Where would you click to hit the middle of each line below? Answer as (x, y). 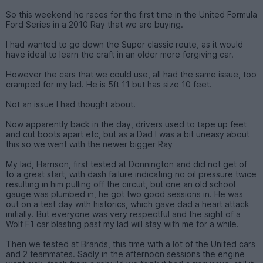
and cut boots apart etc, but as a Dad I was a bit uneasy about (128, 134)
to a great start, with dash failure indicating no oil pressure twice (131, 174)
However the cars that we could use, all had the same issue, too (131, 74)
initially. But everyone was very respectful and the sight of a (123, 214)
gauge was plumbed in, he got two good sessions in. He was (124, 194)
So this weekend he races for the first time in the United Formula (131, 14)
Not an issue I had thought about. (71, 104)
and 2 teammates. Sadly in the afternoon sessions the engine (125, 254)
